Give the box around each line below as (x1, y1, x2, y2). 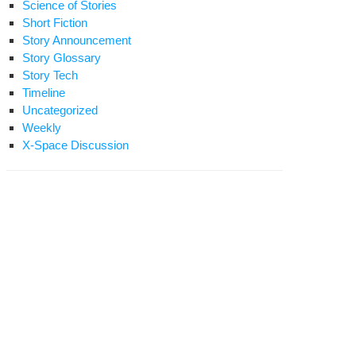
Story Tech (22, 68, 78, 82)
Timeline (22, 86, 65, 99)
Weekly (22, 121, 61, 134)
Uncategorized (22, 103, 98, 117)
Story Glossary (22, 51, 101, 64)
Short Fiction (22, 16, 87, 29)
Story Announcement (22, 33, 131, 47)
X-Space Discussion (22, 138, 129, 152)
